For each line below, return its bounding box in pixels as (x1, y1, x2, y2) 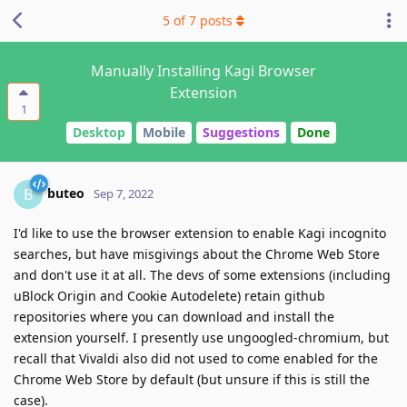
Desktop (73, 124, 125, 142)
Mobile (143, 124, 185, 142)
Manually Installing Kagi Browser (91, 61, 316, 81)
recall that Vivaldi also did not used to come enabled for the (14, 349, 378, 367)
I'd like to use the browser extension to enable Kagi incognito (14, 223, 386, 242)
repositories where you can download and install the (14, 307, 334, 325)
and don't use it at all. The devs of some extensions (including (14, 265, 391, 283)
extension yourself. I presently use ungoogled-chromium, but (14, 328, 389, 346)
